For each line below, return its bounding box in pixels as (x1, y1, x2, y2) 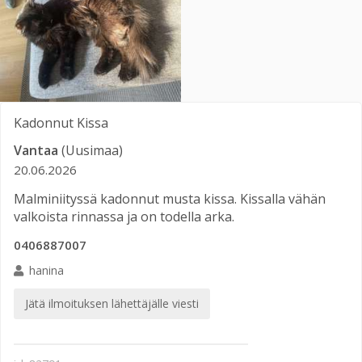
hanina (29, 263, 64, 279)
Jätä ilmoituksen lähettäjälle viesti (25, 296, 199, 312)
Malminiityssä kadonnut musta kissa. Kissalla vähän (14, 190, 326, 208)
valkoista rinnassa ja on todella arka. (14, 208, 234, 226)
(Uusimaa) (61, 141, 123, 159)
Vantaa (14, 141, 58, 159)
